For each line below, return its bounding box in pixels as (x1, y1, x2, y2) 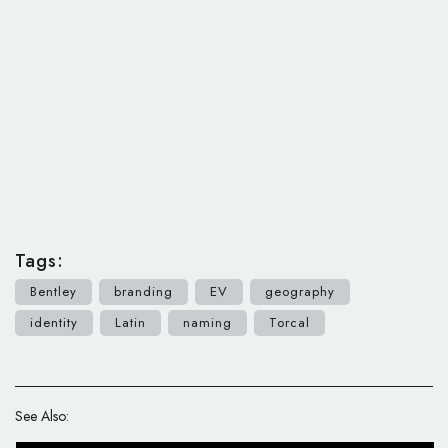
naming (183, 313, 232, 333)
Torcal (269, 313, 310, 333)
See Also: (15, 406, 69, 427)
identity (30, 313, 78, 333)
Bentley (30, 282, 77, 302)
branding (114, 282, 173, 302)
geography (265, 282, 335, 302)
